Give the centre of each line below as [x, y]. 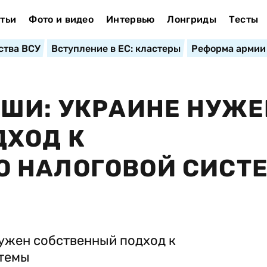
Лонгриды [192, 19]
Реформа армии [228, 49]
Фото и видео [61, 19]
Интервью [130, 19]
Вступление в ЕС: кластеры [116, 49]
